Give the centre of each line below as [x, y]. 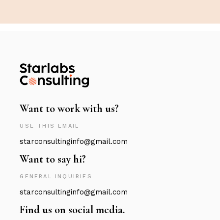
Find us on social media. [72, 209]
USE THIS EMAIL [50, 126]
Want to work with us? [69, 108]
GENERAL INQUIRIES [56, 176]
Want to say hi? [53, 159]
